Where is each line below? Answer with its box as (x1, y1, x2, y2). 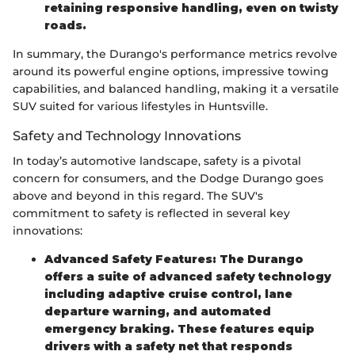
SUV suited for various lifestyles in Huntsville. (13, 98, 268, 113)
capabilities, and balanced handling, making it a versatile (13, 81, 339, 96)
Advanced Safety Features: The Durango (44, 252, 303, 267)
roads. (44, 17, 86, 32)
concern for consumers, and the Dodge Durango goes (13, 171, 323, 186)
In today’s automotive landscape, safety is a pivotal (13, 154, 301, 169)
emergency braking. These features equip (44, 322, 315, 337)
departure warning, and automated (44, 304, 271, 319)
